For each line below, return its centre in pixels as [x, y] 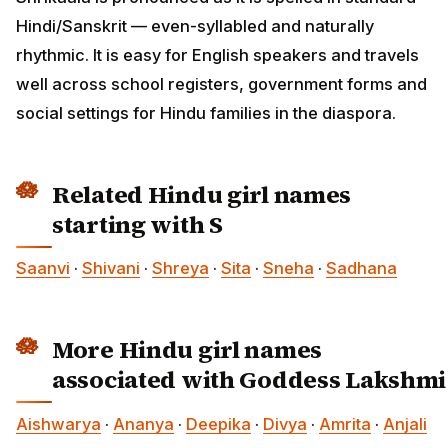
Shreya [180, 268]
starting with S [137, 225]
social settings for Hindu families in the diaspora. [206, 113]
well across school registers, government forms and [221, 84]
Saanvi [43, 268]
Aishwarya [58, 423]
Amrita [345, 423]
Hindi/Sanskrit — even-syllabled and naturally [195, 26]
